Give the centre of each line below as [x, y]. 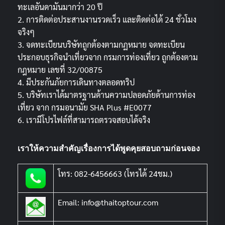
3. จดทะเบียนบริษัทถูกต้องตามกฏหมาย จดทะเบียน [101, 44]
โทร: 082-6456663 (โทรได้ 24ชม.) [115, 173]
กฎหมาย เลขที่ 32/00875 [60, 69]
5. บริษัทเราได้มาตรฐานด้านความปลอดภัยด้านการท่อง [106, 94]
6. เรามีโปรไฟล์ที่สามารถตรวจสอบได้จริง [84, 120]
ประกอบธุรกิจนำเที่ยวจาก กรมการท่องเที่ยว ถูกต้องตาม [108, 57]
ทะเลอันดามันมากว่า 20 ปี [60, 7]
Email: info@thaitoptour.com [108, 202]
